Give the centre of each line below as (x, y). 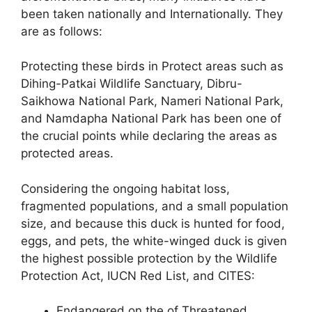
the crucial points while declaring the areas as (149, 136)
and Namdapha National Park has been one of (151, 118)
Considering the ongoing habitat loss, (125, 188)
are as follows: (62, 31)
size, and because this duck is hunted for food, (153, 223)
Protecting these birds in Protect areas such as (152, 66)
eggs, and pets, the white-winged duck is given (154, 241)
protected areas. (67, 153)
